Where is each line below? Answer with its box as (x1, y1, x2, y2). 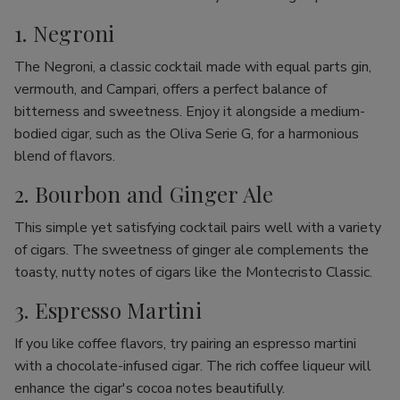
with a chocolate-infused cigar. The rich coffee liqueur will (14, 356, 371, 376)
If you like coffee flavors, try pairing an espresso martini (14, 334, 356, 354)
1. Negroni (14, 19, 115, 47)
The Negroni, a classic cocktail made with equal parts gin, (14, 57, 371, 77)
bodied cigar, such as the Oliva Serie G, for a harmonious (14, 124, 359, 144)
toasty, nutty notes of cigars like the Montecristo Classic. (14, 262, 372, 282)
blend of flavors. (14, 146, 115, 166)
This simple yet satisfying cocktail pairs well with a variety (14, 218, 381, 237)
